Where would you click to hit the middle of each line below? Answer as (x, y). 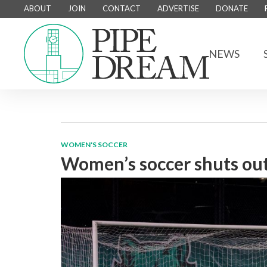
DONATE (232, 8)
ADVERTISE (178, 8)
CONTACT (122, 8)
